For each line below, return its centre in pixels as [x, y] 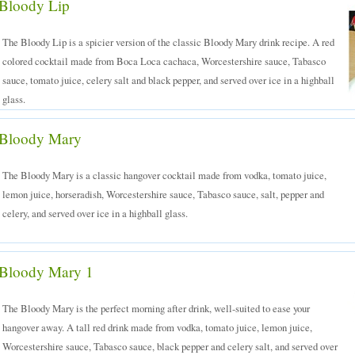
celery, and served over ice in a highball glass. [95, 213]
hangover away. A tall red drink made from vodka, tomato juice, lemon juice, [157, 327]
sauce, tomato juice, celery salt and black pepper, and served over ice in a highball [168, 80]
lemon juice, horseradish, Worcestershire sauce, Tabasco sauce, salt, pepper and [163, 194]
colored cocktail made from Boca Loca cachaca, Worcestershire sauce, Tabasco [164, 61]
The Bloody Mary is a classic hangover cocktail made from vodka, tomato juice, [164, 175]
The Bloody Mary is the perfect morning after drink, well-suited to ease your [156, 308]
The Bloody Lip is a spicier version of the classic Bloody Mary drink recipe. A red [168, 42]
